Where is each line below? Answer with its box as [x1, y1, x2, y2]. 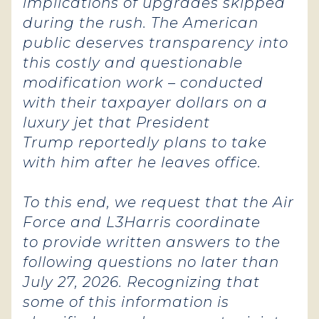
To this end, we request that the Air [23, 194, 294, 211]
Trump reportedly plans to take [23, 134, 267, 151]
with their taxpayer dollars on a [23, 94, 268, 111]
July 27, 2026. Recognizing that [23, 273, 260, 291]
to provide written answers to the [23, 234, 281, 251]
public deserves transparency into [23, 34, 288, 51]
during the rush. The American [23, 14, 258, 31]
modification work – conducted [23, 74, 263, 91]
